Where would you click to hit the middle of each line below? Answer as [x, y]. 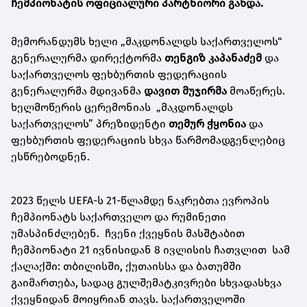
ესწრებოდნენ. [50, 156]
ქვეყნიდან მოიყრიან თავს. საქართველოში [128, 299]
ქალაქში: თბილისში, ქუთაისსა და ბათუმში [126, 266]
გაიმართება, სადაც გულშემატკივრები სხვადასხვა [146, 282]
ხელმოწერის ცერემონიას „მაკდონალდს [122, 107]
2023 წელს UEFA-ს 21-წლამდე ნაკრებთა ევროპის [140, 200]
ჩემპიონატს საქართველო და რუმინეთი [119, 217]
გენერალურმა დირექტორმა [88, 58]
